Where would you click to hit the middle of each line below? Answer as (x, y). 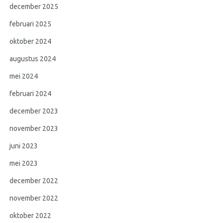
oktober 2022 (31, 216)
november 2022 (34, 198)
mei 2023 (24, 164)
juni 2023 (24, 146)
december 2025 (34, 7)
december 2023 (34, 111)
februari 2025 (31, 24)
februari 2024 (31, 94)
